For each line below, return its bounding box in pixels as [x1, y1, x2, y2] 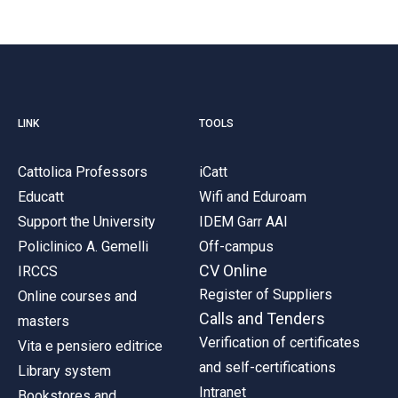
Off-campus [199, 237, 274, 255]
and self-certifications [199, 358, 336, 376]
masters [18, 312, 69, 330]
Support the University [18, 212, 155, 230]
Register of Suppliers [199, 285, 332, 303]
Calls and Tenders [199, 308, 325, 328]
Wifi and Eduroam [199, 187, 306, 205]
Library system [18, 362, 111, 379]
